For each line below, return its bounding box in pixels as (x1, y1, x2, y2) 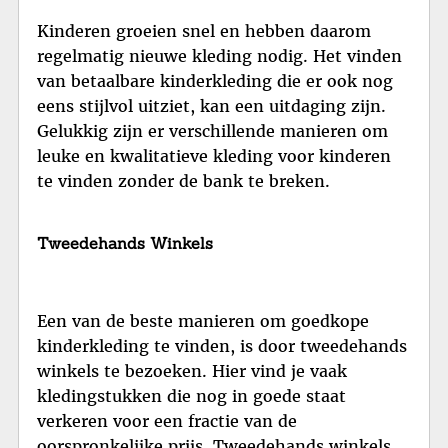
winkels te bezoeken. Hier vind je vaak (37, 361, 347, 382)
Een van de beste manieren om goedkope (37, 311, 369, 332)
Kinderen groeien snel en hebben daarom (37, 20, 371, 41)
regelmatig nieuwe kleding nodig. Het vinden (37, 45, 402, 66)
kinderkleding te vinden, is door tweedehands (37, 336, 407, 357)
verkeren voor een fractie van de (37, 411, 297, 432)
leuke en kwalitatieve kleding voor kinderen (37, 145, 391, 166)
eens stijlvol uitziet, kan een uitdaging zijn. (37, 95, 386, 116)
